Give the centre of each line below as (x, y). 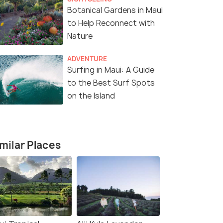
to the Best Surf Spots (111, 83)
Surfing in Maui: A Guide (111, 70)
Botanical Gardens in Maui (115, 10)
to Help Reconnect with (111, 23)
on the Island (91, 96)
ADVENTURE (87, 59)
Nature (80, 36)
